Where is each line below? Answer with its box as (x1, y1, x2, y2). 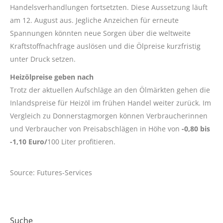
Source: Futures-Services (10, 168, 92, 177)
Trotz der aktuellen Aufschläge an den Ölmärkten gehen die (10, 85, 210, 95)
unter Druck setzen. (10, 54, 76, 64)
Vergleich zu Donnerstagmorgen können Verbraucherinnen (10, 111, 208, 120)
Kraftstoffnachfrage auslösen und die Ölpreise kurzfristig (10, 41, 201, 51)
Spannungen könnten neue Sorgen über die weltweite (10, 28, 191, 38)
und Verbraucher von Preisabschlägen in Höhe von (10, 124, 182, 133)
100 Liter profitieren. (47, 137, 115, 146)
